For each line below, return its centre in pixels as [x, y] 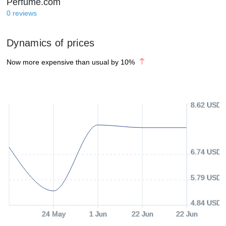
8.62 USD [206, 105]
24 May [53, 214]
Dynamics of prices [51, 43]
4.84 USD [206, 203]
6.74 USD [206, 152]
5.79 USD [206, 177]
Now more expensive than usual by [63, 62]
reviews [25, 13]
